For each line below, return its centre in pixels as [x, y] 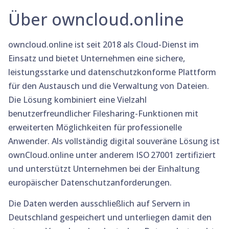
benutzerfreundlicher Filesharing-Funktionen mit [103, 113]
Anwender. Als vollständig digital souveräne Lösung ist [114, 141]
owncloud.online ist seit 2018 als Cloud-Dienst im [104, 44]
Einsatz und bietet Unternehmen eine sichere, [97, 58]
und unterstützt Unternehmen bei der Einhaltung [104, 168]
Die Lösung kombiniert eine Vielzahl [77, 99]
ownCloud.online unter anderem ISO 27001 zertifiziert [112, 155]
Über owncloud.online [96, 19]
